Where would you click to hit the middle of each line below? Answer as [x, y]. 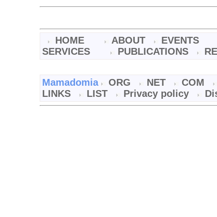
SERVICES [68, 52]
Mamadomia [72, 83]
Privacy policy [158, 94]
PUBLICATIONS [155, 52]
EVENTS [182, 40]
